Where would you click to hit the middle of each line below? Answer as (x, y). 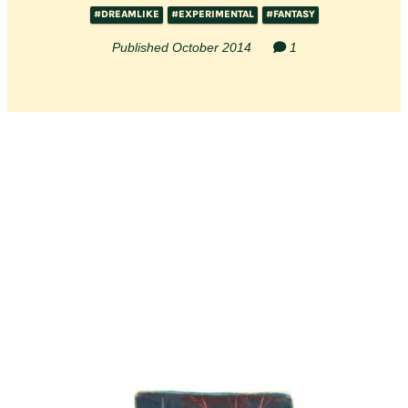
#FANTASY (290, 14)
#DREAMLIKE (126, 14)
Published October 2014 (183, 47)
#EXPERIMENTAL (212, 14)
